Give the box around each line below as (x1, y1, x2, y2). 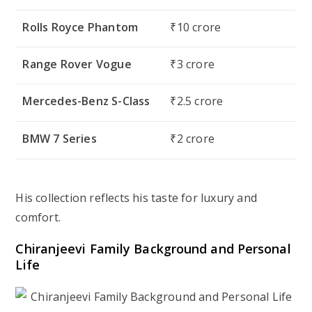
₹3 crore (170, 56, 215, 72)
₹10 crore (170, 19, 221, 35)
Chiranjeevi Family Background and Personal (15, 240, 291, 258)
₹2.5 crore (170, 93, 224, 109)
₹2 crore (170, 130, 215, 146)
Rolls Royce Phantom (22, 19, 139, 35)
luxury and (201, 190, 258, 206)
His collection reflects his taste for (15, 190, 201, 206)
